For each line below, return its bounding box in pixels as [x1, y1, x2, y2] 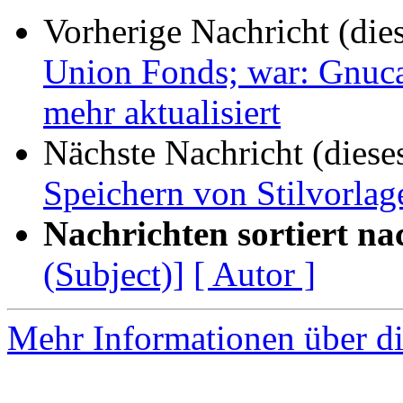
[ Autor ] [193, 255, 316, 294]
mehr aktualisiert [43, 93, 281, 132]
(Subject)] [43, 255, 184, 294]
